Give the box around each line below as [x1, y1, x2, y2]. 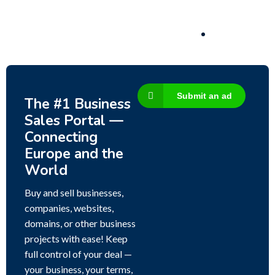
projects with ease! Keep [25, 233, 128, 245]
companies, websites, [25, 202, 114, 214]
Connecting [25, 128, 98, 147]
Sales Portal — [25, 111, 123, 131]
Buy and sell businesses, [25, 187, 123, 199]
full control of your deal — [25, 248, 132, 260]
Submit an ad [177, 91, 232, 101]
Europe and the [25, 144, 123, 164]
